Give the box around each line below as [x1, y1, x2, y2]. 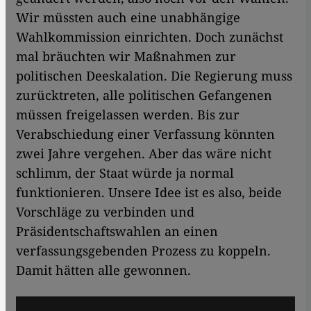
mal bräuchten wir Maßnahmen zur [16, 48, 236, 65]
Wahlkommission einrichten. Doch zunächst [16, 28, 283, 46]
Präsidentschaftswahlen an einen [16, 223, 218, 240]
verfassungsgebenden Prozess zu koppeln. [16, 242, 271, 260]
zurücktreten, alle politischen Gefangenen [16, 87, 272, 104]
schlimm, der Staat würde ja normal [16, 165, 234, 182]
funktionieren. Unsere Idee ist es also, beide [16, 184, 282, 201]
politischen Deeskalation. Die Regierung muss [16, 67, 292, 85]
